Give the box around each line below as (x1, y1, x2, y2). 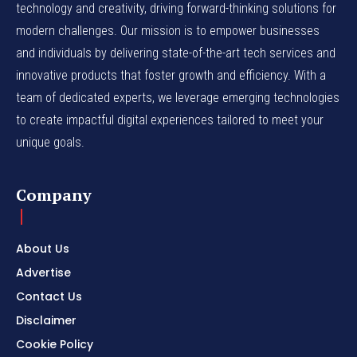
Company (16, 183, 92, 206)
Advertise (16, 264, 71, 280)
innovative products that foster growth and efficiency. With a (16, 67, 326, 83)
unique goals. (16, 134, 84, 150)
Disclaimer (16, 312, 76, 328)
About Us (16, 240, 69, 257)
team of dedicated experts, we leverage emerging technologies (16, 89, 339, 105)
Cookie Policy (16, 335, 93, 352)
